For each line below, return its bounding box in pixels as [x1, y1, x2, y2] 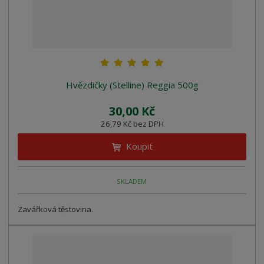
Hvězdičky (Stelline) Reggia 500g [65, 79, 199, 91]
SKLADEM [117, 176, 147, 186]
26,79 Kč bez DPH [100, 118, 164, 130]
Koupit [126, 140, 153, 153]
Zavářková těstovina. [18, 204, 94, 215]
